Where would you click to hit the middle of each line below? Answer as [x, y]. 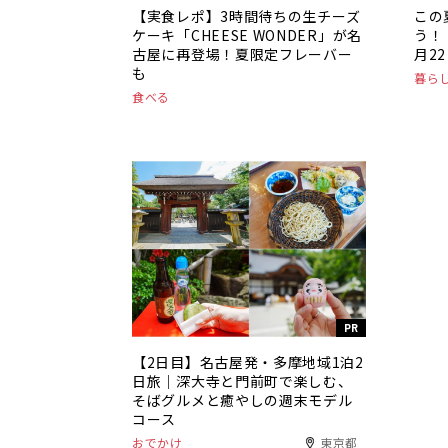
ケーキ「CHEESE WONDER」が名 [247, 35]
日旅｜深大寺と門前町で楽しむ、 [242, 380]
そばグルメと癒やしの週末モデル [242, 399]
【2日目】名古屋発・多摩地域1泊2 [248, 361]
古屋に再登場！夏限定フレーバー [242, 54]
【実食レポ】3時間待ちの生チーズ [247, 16]
